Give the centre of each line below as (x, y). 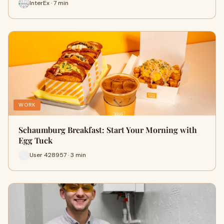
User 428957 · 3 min (58, 155)
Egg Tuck (35, 140)
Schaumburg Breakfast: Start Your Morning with (108, 130)
